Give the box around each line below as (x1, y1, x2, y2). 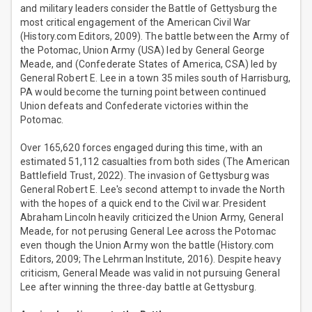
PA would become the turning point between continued (20, 86, 267, 98)
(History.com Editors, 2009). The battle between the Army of (20, 31, 290, 42)
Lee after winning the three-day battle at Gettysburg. (20, 281, 256, 293)
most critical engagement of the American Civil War (20, 17, 251, 29)
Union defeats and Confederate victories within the (20, 100, 249, 112)
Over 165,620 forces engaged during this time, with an (20, 142, 263, 154)
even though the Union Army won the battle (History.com (20, 240, 274, 251)
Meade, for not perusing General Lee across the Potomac (20, 226, 276, 237)
